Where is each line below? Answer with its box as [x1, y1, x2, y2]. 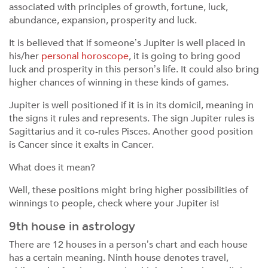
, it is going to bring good [129, 50, 240, 63]
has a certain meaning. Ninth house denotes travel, [9, 251, 229, 264]
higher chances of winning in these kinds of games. [9, 76, 229, 89]
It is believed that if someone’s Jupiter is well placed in [9, 36, 245, 50]
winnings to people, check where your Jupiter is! [9, 197, 219, 210]
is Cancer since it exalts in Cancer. [9, 138, 154, 151]
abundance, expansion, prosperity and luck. [9, 14, 197, 27]
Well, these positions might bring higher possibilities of [9, 184, 248, 197]
